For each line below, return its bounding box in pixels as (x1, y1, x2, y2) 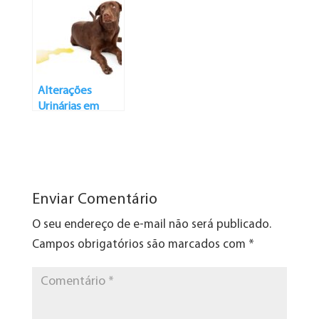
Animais (37, 116, 77, 128)
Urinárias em (37, 100, 99, 113)
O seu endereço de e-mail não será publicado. (31, 218, 271, 231)
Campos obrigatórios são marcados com (31, 238, 249, 251)
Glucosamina (136, 4, 199, 16)
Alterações (37, 85, 92, 97)
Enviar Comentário (31, 191, 157, 208)
